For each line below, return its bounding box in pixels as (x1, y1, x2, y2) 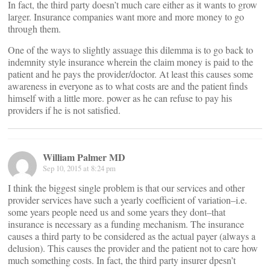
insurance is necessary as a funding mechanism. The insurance (8, 218, 244, 230)
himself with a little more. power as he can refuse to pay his (8, 92, 232, 104)
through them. (8, 22, 61, 35)
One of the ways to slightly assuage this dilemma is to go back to (8, 43, 253, 56)
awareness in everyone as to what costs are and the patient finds (8, 80, 248, 92)
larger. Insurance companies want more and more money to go (8, 10, 244, 23)
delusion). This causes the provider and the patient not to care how (8, 242, 258, 254)
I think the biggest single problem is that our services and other (8, 181, 245, 194)
